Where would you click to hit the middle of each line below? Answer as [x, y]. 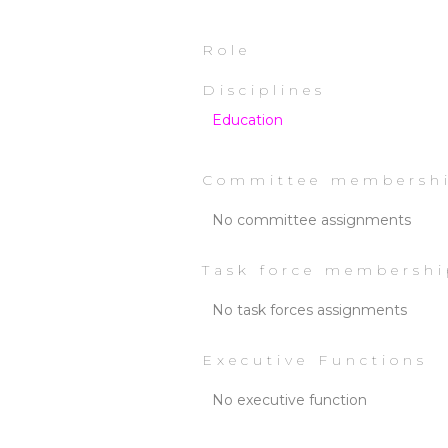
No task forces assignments [309, 310]
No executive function [289, 400]
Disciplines [264, 90]
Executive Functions [315, 360]
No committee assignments [311, 220]
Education [247, 120]
